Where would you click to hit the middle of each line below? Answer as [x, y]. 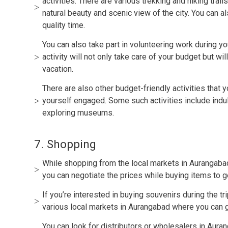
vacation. [58, 69]
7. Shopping [65, 144]
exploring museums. [78, 112]
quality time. [64, 25]
